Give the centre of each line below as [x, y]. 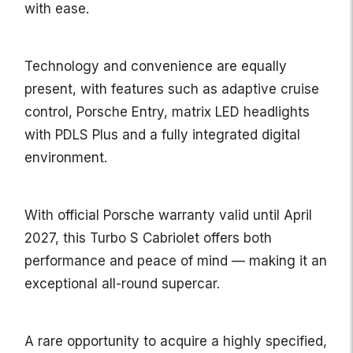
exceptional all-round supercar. [122, 284]
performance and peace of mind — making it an [176, 261]
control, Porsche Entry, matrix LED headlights [167, 112]
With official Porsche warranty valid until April [168, 216]
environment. [66, 158]
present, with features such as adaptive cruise [172, 89]
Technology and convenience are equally [156, 67]
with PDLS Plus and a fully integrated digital [162, 135]
